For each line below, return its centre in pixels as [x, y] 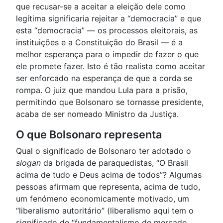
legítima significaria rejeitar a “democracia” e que [109, 19]
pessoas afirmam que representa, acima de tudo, [108, 187]
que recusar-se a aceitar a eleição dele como [101, 7]
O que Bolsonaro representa [89, 135]
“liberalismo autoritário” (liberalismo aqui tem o [105, 211]
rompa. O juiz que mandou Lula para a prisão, [102, 90]
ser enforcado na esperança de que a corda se [104, 78]
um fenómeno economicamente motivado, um [103, 199]
